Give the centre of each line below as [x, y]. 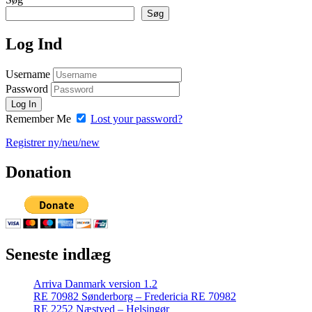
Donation [38, 172]
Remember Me [38, 119]
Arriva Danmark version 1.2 [95, 283]
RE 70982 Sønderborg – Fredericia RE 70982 [135, 296]
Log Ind [34, 44]
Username [28, 75]
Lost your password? [136, 119]
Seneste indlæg [58, 254]
